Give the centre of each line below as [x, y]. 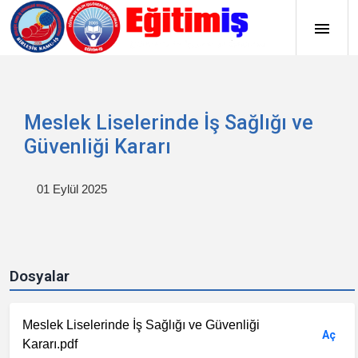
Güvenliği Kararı [97, 147]
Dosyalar [40, 276]
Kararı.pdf [50, 344]
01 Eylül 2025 [72, 189]
